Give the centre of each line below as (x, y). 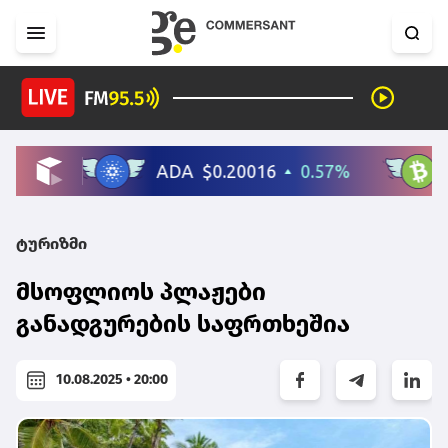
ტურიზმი (51, 243)
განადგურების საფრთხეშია (183, 323)
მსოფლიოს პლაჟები (141, 291)
